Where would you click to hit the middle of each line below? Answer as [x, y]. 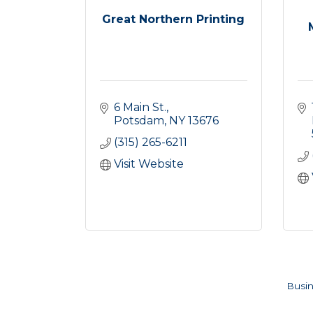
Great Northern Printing [174, 19]
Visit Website [149, 163]
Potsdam [139, 120]
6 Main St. [140, 107]
